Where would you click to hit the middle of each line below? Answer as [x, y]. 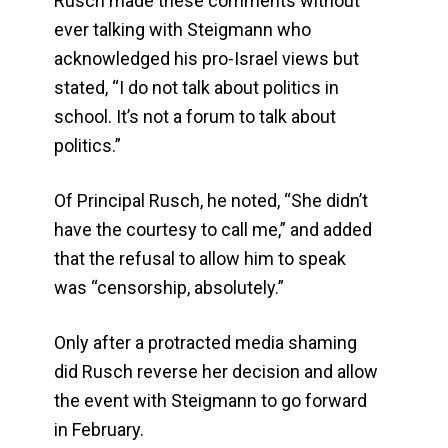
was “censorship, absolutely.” [169, 288]
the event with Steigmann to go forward [211, 401]
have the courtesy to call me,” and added [213, 230]
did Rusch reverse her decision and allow [216, 372]
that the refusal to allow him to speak [200, 259]
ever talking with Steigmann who [183, 30]
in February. [99, 430]
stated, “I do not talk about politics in [197, 88]
